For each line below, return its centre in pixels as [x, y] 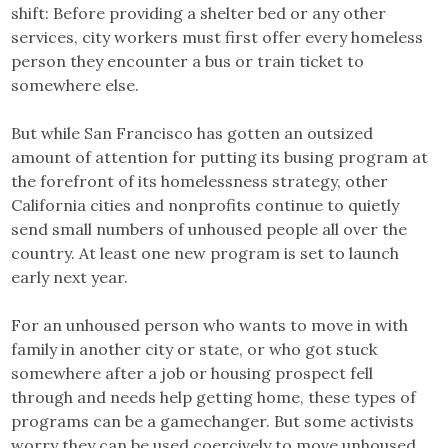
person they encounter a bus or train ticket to [188, 60]
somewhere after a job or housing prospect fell [192, 372]
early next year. [72, 276]
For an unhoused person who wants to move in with [210, 324]
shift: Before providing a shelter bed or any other [199, 12]
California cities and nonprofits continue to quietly [205, 204]
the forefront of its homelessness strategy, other [200, 180]
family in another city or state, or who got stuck [194, 348]
